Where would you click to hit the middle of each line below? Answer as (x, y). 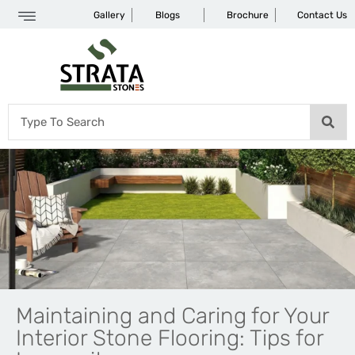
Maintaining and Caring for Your (172, 315)
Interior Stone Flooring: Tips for (170, 338)
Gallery (110, 15)
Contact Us (322, 15)
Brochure (247, 15)
